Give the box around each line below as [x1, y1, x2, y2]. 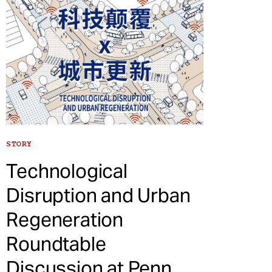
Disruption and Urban [6, 183, 191, 208]
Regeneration [6, 207, 123, 233]
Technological [6, 158, 127, 184]
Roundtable [6, 231, 106, 257]
